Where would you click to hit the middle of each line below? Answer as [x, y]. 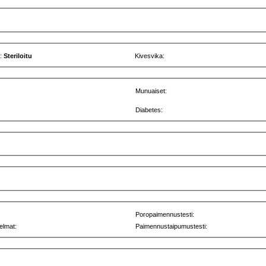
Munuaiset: [151, 91]
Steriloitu [18, 56]
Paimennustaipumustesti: [172, 226]
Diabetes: [149, 110]
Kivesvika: [150, 56]
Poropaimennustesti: [165, 214]
